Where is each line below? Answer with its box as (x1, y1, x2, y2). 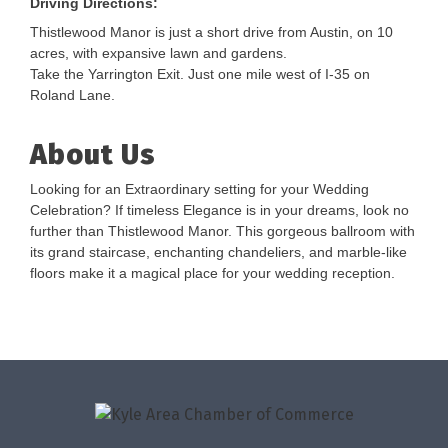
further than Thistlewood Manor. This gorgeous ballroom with (30, 223, 415, 239)
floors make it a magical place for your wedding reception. (30, 265, 395, 281)
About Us (30, 138, 156, 171)
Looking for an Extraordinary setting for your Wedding (30, 181, 369, 197)
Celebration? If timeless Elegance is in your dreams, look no (30, 202, 409, 218)
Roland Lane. (30, 87, 115, 103)
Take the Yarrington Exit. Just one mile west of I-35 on (30, 66, 370, 82)
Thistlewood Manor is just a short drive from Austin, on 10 (30, 24, 393, 40)
